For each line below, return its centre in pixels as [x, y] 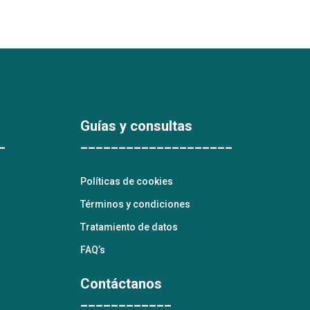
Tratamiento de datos [129, 227]
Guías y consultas [136, 126]
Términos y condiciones [135, 204]
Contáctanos [121, 284]
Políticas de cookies [126, 181]
